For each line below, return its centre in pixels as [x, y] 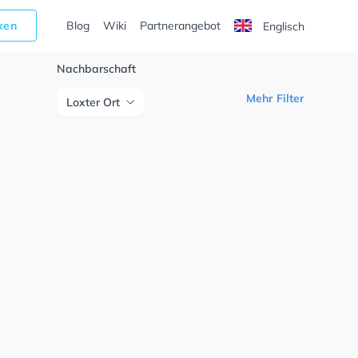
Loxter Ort [93, 102]
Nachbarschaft [97, 69]
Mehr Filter [275, 98]
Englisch [282, 26]
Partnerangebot [180, 26]
